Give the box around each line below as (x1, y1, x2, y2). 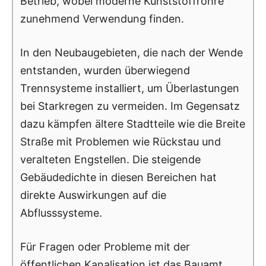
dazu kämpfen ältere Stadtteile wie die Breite (20, 117, 245, 130)
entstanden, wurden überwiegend (20, 64, 190, 77)
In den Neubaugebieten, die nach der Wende (20, 46, 243, 59)
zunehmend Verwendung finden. (20, 12, 184, 25)
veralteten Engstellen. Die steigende (20, 153, 201, 166)
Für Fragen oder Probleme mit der (20, 240, 190, 253)
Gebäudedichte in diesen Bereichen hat (20, 170, 217, 183)
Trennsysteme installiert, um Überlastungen (20, 81, 239, 94)
